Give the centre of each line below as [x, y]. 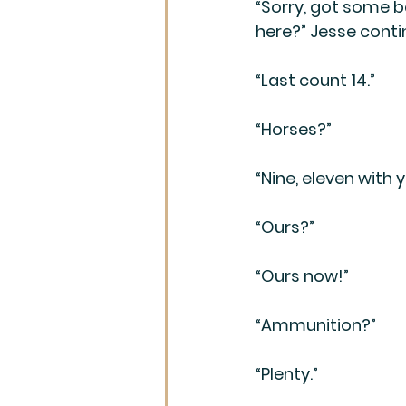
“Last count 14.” [315, 80]
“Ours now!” [302, 276]
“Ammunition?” [316, 325]
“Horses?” [294, 129]
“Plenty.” [287, 374]
